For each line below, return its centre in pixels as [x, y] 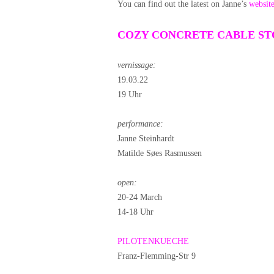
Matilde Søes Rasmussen [160, 153]
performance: [140, 124]
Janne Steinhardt [146, 139]
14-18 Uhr [135, 212]
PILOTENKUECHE [153, 241]
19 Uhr [130, 94]
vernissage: [137, 65]
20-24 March [140, 197]
